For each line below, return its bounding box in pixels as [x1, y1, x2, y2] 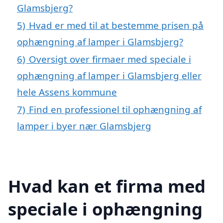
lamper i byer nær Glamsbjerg [17, 119, 151, 132]
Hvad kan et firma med [8, 174, 206, 198]
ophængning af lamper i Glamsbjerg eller [17, 69, 202, 82]
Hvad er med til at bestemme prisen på [29, 18, 204, 31]
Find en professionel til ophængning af [29, 103, 202, 115]
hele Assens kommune [17, 85, 117, 98]
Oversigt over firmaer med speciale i [29, 52, 191, 65]
